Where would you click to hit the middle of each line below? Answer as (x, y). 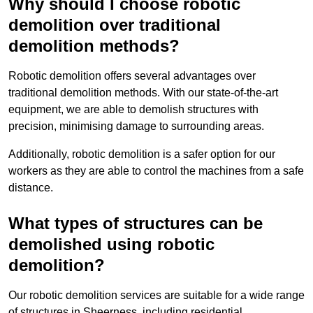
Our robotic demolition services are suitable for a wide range (156, 296)
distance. (31, 188)
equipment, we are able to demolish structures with (133, 110)
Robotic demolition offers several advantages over (132, 76)
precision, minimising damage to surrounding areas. (136, 126)
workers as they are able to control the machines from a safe (156, 171)
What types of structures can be (136, 224)
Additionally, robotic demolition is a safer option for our (142, 154)
